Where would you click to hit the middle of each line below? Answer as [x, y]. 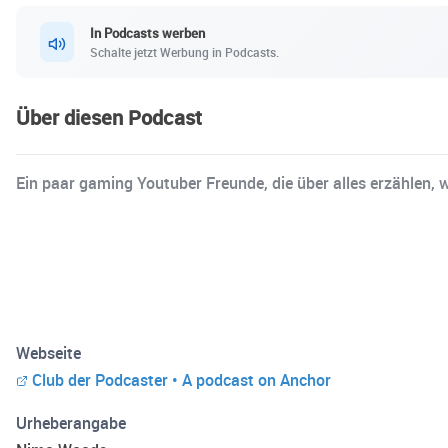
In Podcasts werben [147, 32]
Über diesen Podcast [109, 118]
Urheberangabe [71, 423]
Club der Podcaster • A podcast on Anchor [181, 380]
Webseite [48, 353]
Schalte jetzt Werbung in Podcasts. [184, 51]
